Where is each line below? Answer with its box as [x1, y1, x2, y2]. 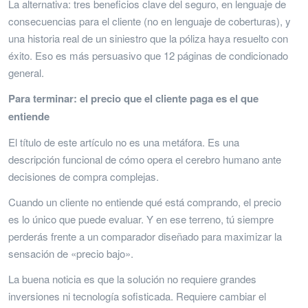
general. [8, 65, 44, 80]
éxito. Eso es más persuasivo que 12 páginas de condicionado [8, 47, 288, 63]
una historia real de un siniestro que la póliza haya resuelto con [8, 30, 288, 45]
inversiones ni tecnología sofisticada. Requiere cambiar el [8, 288, 266, 303]
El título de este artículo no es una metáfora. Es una [8, 134, 239, 149]
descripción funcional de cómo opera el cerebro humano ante [8, 151, 281, 166]
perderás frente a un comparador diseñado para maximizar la [8, 228, 282, 243]
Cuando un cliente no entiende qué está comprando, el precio [8, 194, 281, 209]
